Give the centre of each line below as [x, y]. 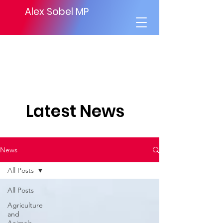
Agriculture [25, 205]
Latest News [75, 111]
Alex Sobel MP [57, 12]
